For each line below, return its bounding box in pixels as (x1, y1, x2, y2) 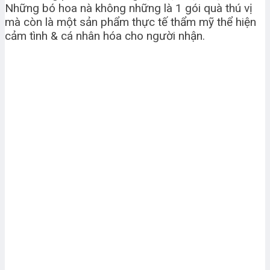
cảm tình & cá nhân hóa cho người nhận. (5, 29, 205, 43)
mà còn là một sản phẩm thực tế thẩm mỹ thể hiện (5, 15, 256, 30)
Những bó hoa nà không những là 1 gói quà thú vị (5, 1, 253, 16)
